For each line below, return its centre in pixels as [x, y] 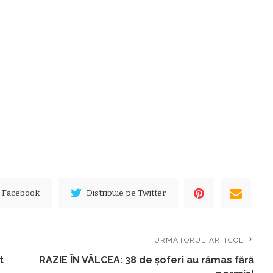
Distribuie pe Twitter [126, 193]
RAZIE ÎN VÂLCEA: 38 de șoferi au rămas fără [147, 260]
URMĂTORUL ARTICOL [199, 240]
